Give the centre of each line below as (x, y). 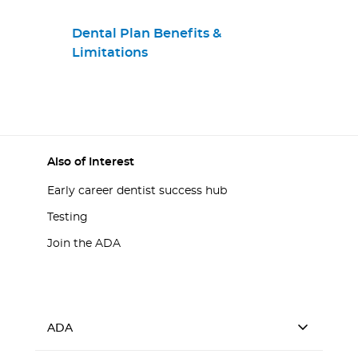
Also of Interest (91, 162)
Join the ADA (84, 244)
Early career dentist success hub (137, 191)
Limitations (110, 53)
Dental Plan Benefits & (147, 34)
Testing (68, 217)
